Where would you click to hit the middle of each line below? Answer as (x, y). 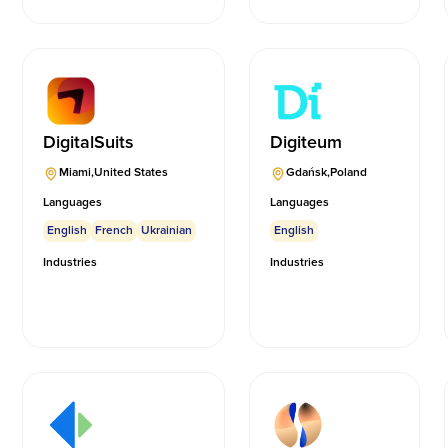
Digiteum (306, 142)
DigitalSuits (89, 142)
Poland (349, 173)
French (114, 231)
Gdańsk (307, 173)
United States (131, 173)
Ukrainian (167, 231)
